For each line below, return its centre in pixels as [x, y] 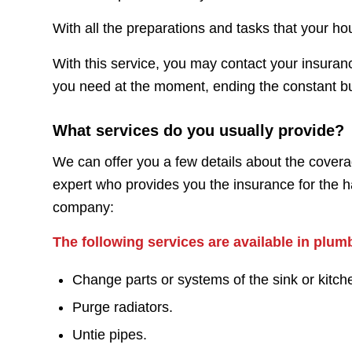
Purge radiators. [123, 307]
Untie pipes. [110, 334]
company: [83, 207]
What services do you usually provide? [198, 130]
